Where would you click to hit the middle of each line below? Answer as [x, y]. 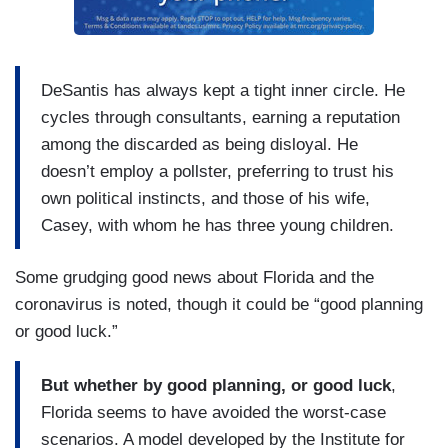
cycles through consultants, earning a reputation [220, 117]
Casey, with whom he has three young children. [217, 225]
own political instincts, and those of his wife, [205, 198]
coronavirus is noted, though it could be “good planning [219, 305]
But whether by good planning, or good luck [216, 385]
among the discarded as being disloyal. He [199, 144]
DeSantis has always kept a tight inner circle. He [223, 90]
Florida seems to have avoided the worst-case [213, 412]
